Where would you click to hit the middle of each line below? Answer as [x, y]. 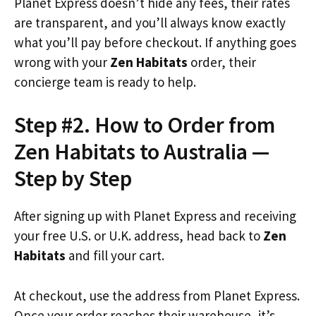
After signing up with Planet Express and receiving [155, 216]
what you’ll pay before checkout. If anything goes [155, 42]
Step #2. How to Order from [145, 125]
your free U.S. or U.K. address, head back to [139, 236]
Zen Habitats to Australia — [142, 152]
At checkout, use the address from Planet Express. [157, 295]
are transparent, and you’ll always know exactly [150, 22]
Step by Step [73, 178]
